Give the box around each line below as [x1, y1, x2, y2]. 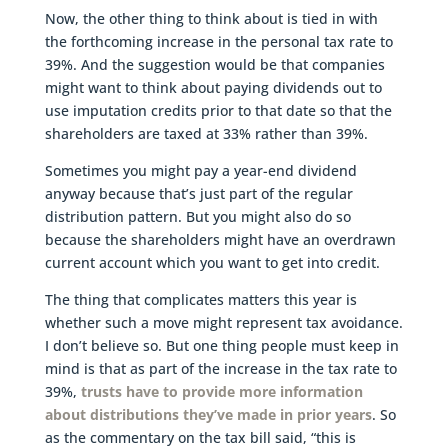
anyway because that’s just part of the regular [44, 183, 353, 203]
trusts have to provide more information [80, 381, 363, 401]
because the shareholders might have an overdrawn [44, 229, 396, 249]
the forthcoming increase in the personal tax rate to [44, 31, 393, 51]
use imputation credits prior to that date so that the [44, 100, 392, 120]
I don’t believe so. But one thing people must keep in [44, 335, 399, 355]
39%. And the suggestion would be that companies [44, 54, 385, 74]
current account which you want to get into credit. [44, 252, 380, 272]
